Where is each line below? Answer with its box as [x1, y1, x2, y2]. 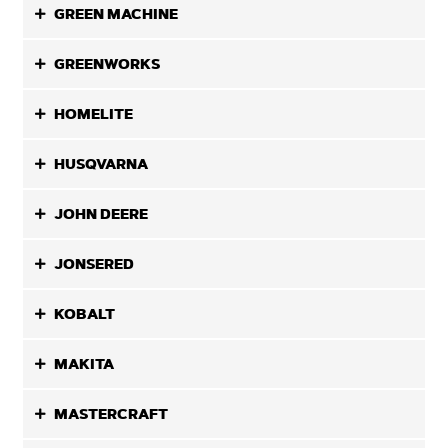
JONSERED [54, 255, 135, 273]
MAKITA [54, 355, 115, 373]
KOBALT [54, 305, 116, 323]
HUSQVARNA [54, 155, 149, 173]
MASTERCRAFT [54, 405, 169, 423]
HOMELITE [54, 105, 134, 123]
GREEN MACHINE [54, 5, 179, 23]
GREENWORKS [54, 55, 161, 73]
